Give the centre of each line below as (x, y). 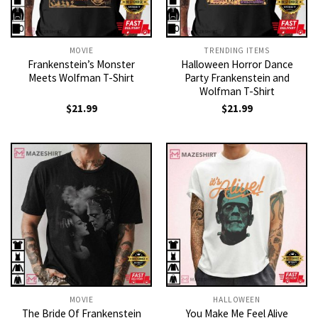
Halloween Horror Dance (237, 65)
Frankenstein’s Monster (81, 65)
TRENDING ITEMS (237, 51)
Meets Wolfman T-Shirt (81, 78)
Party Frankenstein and (237, 78)
